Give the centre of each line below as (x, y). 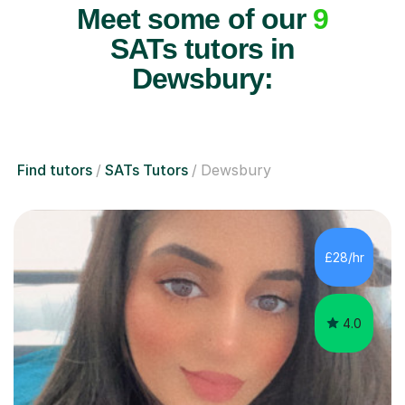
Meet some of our (195, 19)
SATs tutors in (202, 49)
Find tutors (55, 170)
